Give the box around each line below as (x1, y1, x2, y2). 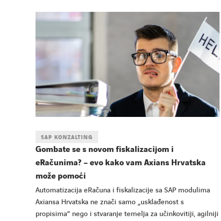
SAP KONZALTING (41, 133, 93, 141)
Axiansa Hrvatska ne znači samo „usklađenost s (36, 197, 184, 207)
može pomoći (36, 170, 86, 182)
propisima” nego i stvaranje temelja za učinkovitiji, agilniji (36, 209, 219, 219)
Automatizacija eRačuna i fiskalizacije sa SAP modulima (36, 185, 210, 195)
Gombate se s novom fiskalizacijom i (36, 144, 174, 155)
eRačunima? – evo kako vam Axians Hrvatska (36, 157, 206, 168)
